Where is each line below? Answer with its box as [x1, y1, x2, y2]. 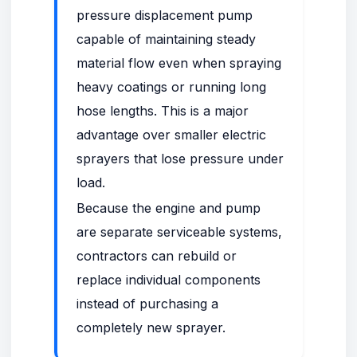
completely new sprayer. [76, 320, 226, 335]
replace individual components [76, 272, 261, 288]
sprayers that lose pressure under [76, 151, 284, 167]
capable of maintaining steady [76, 31, 256, 47]
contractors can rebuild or [76, 248, 237, 264]
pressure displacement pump [76, 7, 253, 23]
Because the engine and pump [76, 200, 261, 216]
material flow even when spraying [76, 55, 281, 71]
